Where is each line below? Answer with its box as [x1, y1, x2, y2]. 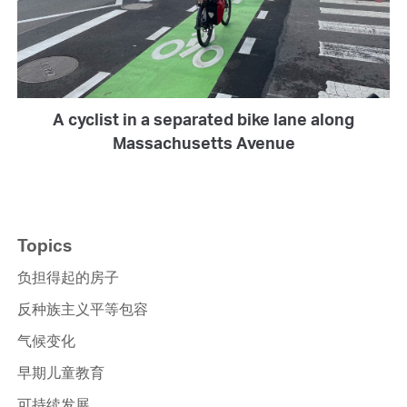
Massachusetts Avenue [112, 133, 295, 154]
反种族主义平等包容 [16, 299, 148, 318]
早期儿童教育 [16, 362, 104, 382]
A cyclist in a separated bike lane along [53, 109, 354, 130]
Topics [16, 233, 72, 256]
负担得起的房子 [16, 267, 119, 286]
